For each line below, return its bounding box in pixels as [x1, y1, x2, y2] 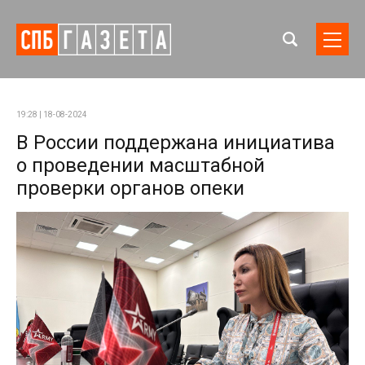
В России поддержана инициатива [16, 131, 335, 154]
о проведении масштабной [16, 154, 265, 177]
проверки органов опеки [16, 177, 244, 200]
